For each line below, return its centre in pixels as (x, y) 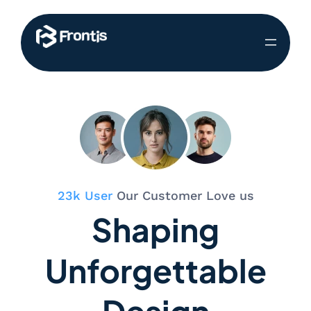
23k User (85, 195)
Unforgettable (155, 270)
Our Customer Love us (183, 195)
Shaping (155, 229)
